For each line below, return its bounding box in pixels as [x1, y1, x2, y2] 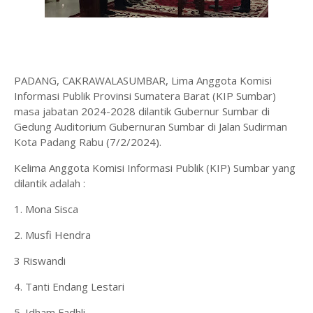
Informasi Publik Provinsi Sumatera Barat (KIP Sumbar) [14, 89, 276, 103]
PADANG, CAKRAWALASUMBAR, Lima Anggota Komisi [14, 73, 272, 87]
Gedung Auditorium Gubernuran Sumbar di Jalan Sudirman [14, 119, 287, 133]
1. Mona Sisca [14, 202, 81, 216]
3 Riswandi [14, 254, 68, 268]
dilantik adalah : [14, 176, 88, 190]
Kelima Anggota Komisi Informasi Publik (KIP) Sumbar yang [14, 161, 296, 175]
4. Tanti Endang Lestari [14, 279, 127, 293]
